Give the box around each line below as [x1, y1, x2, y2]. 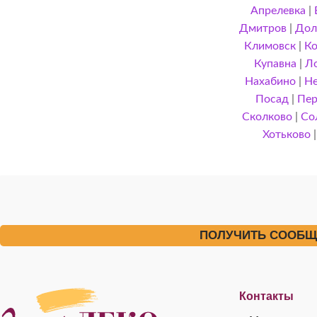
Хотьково [263, 129, 311, 140]
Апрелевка [250, 5, 306, 16]
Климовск [243, 40, 296, 52]
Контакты [238, 290, 294, 302]
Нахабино [245, 76, 296, 87]
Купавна [254, 58, 297, 69]
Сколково [241, 111, 292, 122]
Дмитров [239, 23, 287, 34]
